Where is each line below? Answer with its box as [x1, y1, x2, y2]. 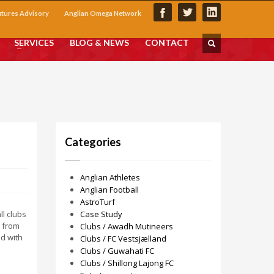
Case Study [80, 209, 122, 220]
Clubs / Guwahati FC [80, 245, 154, 256]
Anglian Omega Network [64, 9, 141, 17]
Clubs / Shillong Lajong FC [80, 257, 174, 268]
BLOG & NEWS [70, 37, 129, 48]
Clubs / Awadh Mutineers [80, 221, 173, 232]
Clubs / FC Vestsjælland [80, 233, 166, 244]
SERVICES [14, 37, 54, 48]
